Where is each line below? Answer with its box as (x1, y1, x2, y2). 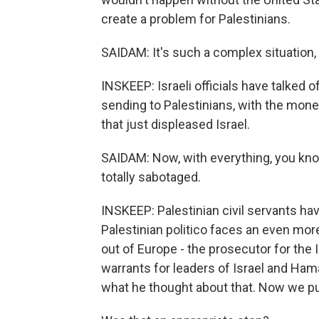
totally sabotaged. (101, 169, 201, 184)
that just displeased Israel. (101, 117, 250, 132)
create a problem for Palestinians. (101, 11, 291, 26)
